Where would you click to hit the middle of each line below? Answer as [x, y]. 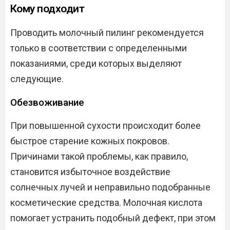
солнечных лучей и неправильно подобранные [110, 187]
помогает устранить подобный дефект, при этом [113, 218]
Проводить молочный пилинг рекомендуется [107, 32]
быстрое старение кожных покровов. [90, 141]
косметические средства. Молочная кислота [106, 202]
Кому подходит [47, 8]
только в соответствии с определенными [99, 48]
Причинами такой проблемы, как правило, [99, 156]
